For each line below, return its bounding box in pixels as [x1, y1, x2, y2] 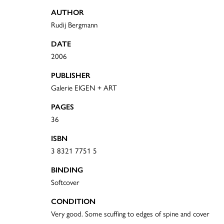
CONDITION [51, 197, 95, 206]
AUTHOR [51, 8, 84, 17]
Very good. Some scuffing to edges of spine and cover [51, 208, 209, 219]
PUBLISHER [51, 71, 90, 80]
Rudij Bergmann [51, 19, 97, 30]
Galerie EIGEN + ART [51, 82, 117, 93]
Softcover [51, 176, 79, 187]
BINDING [51, 165, 83, 175]
